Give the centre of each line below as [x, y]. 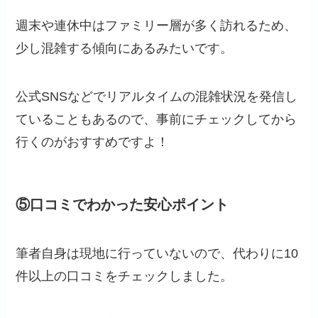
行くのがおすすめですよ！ [93, 142]
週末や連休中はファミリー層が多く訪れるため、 [157, 25]
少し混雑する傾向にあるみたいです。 [125, 48]
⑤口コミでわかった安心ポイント [122, 204]
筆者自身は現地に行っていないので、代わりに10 [157, 254]
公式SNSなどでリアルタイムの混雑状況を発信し [157, 96]
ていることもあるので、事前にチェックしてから [157, 119]
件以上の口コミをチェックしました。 [125, 276]
